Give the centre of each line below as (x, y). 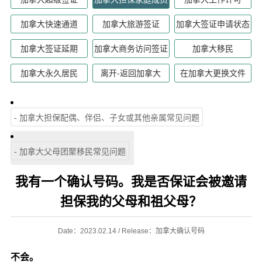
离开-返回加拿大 (131, 73)
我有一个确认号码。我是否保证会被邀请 (131, 181)
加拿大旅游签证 (131, 24)
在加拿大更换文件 (213, 73)
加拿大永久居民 (49, 73)
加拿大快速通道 (49, 24)
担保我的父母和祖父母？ (131, 201)
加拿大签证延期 (49, 48)
